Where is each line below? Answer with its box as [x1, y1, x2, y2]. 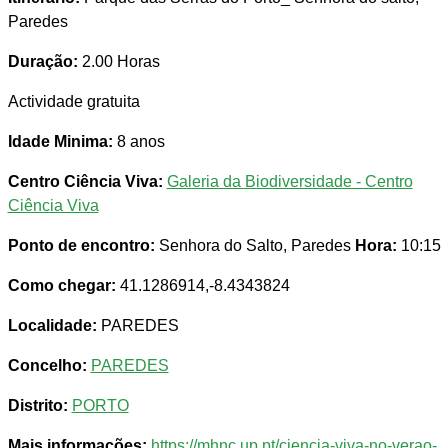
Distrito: [7, 397, 68, 415]
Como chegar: [7, 277, 116, 295]
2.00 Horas [77, 53, 160, 71]
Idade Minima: [7, 133, 113, 151]
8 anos [112, 133, 165, 151]
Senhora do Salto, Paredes [154, 237, 355, 255]
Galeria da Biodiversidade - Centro [166, 173, 413, 191]
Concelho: [7, 357, 87, 375]
